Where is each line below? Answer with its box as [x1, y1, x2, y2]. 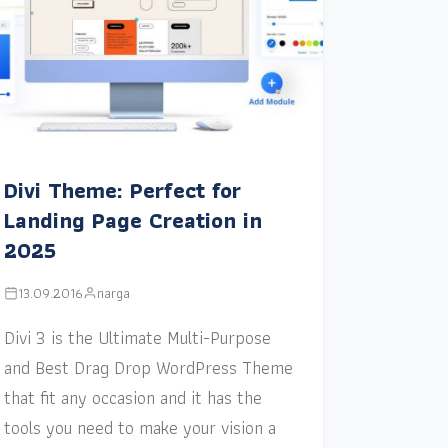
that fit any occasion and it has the [3, 382, 262, 412]
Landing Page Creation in [3, 202, 262, 238]
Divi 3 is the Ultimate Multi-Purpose [3, 322, 271, 352]
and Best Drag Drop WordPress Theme [3, 352, 293, 382]
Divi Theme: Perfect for [3, 172, 241, 208]
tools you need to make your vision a [3, 412, 276, 442]
